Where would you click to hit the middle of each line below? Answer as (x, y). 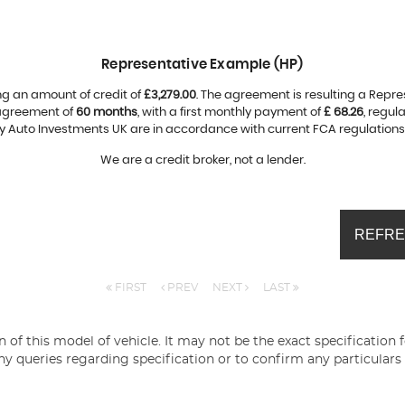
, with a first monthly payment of (230, 113)
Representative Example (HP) (202, 65)
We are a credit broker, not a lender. (202, 160)
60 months (106, 113)
